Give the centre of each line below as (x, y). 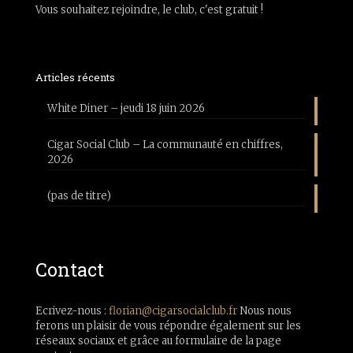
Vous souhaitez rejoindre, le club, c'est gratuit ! (149, 10)
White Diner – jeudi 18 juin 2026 (126, 108)
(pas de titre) (79, 196)
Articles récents (75, 77)
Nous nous (264, 311)
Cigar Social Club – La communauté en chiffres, (165, 145)
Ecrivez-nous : (72, 311)
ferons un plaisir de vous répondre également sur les (168, 326)
